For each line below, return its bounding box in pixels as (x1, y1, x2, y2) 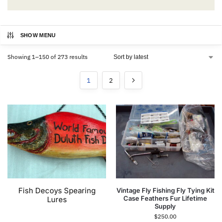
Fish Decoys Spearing (18, 185, 96, 195)
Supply (155, 202, 176, 211)
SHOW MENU (20, 32, 56, 39)
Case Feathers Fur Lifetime (123, 194, 207, 203)
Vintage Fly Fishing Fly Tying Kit (116, 186, 215, 195)
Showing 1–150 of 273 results (7, 53, 88, 61)
